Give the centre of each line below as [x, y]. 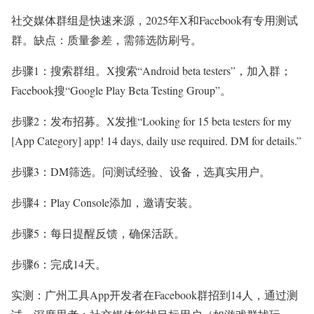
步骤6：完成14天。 [59, 264]
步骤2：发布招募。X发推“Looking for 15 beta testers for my [151, 121]
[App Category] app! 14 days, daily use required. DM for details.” [156, 141]
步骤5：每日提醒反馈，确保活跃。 [98, 233]
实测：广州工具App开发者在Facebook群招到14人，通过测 [155, 295]
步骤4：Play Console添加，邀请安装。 [105, 203]
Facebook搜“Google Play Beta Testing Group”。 [121, 90]
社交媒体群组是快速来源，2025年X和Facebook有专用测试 [155, 20]
